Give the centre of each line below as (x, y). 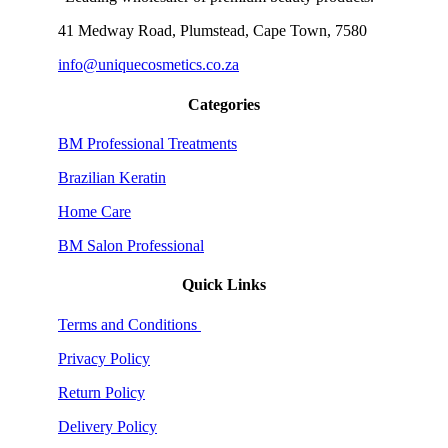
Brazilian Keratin (112, 177)
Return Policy (101, 392)
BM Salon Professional (131, 245)
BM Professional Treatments (147, 143)
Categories (224, 104)
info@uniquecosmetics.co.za (148, 65)
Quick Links (224, 285)
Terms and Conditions (129, 324)
